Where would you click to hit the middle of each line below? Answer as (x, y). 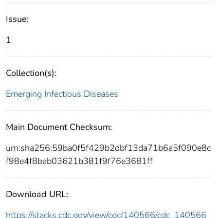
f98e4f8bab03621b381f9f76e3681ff (79, 161)
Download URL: (37, 194)
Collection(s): (31, 73)
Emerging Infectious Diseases (62, 94)
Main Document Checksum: (59, 127)
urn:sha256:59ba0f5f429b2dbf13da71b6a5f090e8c (108, 148)
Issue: (17, 19)
